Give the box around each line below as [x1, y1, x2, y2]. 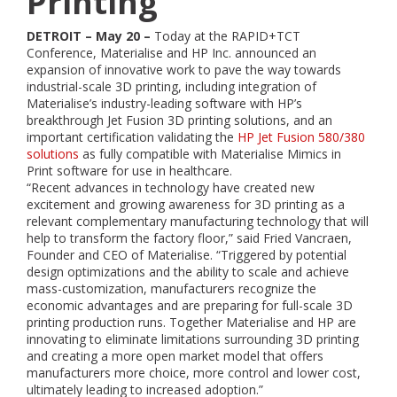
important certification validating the [27, 128, 237, 145]
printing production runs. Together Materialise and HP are [27, 314, 356, 331]
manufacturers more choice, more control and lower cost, [27, 364, 361, 381]
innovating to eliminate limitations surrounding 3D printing [27, 331, 359, 347]
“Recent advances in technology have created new [27, 179, 315, 196]
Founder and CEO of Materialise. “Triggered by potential [27, 246, 346, 263]
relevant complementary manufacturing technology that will [27, 213, 369, 230]
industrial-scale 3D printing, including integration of [27, 78, 316, 95]
